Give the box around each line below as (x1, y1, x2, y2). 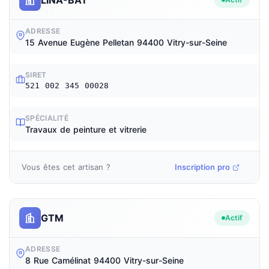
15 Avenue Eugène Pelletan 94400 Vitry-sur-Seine (25, 37, 227, 47)
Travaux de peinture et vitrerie (25, 124, 147, 134)
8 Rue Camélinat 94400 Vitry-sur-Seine (25, 255, 184, 265)
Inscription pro (175, 162, 230, 172)
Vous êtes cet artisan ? (22, 162, 110, 172)
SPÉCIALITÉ (25, 113, 68, 122)
